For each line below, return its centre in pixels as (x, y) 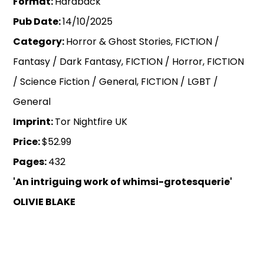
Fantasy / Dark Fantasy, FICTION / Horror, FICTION (129, 62)
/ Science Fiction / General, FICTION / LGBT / (116, 82)
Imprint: (34, 122)
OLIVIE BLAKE (44, 202)
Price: (28, 142)
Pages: (31, 162)
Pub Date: (38, 22)
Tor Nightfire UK (91, 122)
